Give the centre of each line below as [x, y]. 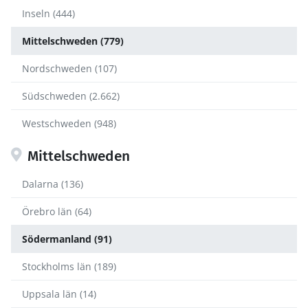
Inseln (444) [48, 13]
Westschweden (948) [69, 123]
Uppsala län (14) [59, 294]
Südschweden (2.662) [71, 96]
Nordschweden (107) [69, 68]
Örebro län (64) [57, 211]
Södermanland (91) [67, 239]
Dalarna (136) [53, 184]
